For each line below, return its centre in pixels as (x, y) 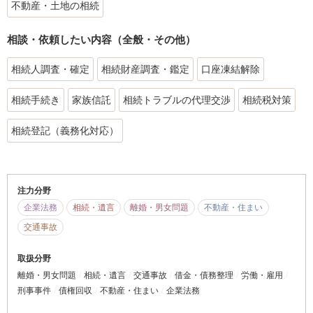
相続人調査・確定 (50, 69)
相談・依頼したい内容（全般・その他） (101, 40)
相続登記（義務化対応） (65, 130)
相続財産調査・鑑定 (145, 69)
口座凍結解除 (231, 69)
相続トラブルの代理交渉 (177, 100)
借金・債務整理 (204, 275)
